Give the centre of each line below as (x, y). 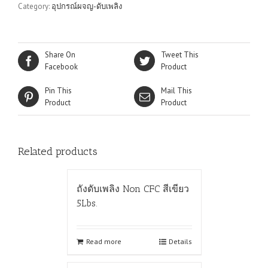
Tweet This (180, 54)
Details (180, 241)
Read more (103, 241)
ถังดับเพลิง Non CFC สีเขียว (133, 188)
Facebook (61, 66)
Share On (60, 54)
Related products (58, 151)
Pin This (58, 90)
